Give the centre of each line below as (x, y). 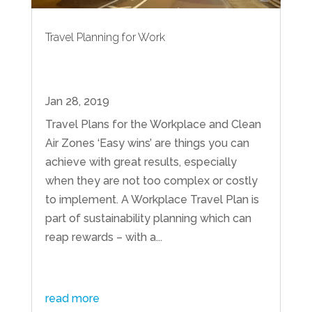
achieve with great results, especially (141, 162)
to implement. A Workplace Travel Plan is (152, 200)
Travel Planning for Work (105, 38)
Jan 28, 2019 (77, 102)
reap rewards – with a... (103, 237)
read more (72, 299)
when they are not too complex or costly (151, 181)
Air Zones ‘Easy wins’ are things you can (147, 143)
